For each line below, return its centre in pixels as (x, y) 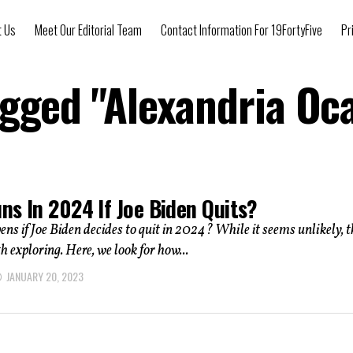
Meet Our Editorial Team (88, 30)
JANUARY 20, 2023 (45, 277)
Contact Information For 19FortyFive (242, 30)
